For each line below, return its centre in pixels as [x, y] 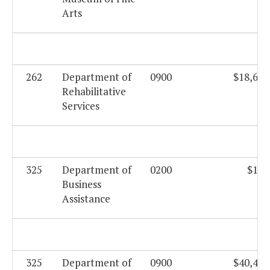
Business [82, 184]
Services [81, 106]
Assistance [86, 199]
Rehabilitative [94, 92]
